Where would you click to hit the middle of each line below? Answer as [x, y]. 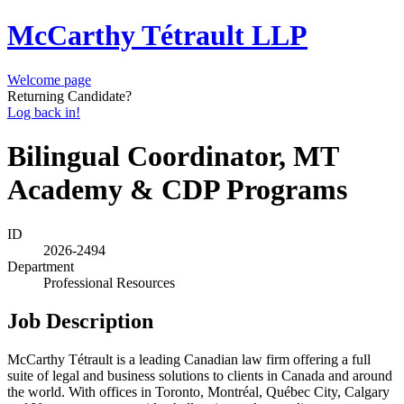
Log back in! [44, 112]
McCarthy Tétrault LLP [157, 36]
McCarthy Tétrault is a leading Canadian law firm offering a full [189, 359]
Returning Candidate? [69, 96]
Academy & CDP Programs [177, 190]
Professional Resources [109, 282]
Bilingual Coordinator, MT [173, 156]
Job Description [80, 321]
